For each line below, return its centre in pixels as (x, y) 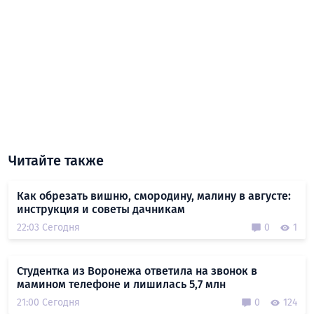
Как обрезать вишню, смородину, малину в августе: (154, 196)
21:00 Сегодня (48, 303)
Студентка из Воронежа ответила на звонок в (137, 271)
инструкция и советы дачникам (101, 210)
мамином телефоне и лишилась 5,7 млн (121, 285)
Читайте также (56, 161)
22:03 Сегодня (48, 228)
